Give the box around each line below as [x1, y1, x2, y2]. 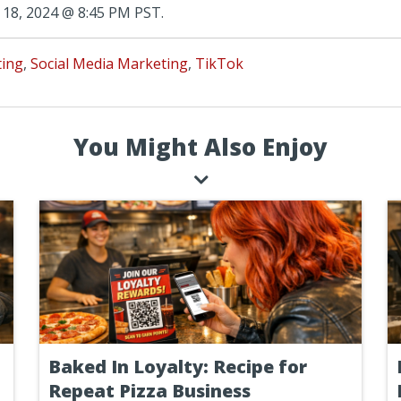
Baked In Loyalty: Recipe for [47, 354, 307, 379]
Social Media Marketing [30, 54, 188, 73]
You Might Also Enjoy [73, 131, 328, 163]
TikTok [194, 54, 243, 73]
